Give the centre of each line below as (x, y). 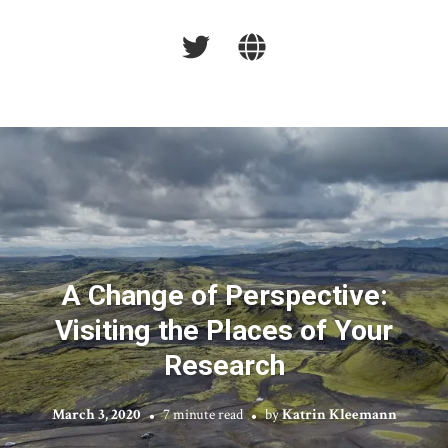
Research (224, 364)
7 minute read (202, 413)
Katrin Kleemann (339, 413)
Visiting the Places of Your (224, 329)
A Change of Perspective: (224, 294)
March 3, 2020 (96, 413)
